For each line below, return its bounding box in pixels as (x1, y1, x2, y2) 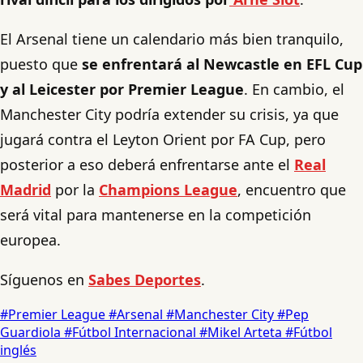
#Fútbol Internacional (64, 322, 199, 341)
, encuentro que (237, 179, 346, 199)
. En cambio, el (244, 79, 344, 99)
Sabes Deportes (88, 269, 201, 289)
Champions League (99, 179, 237, 199)
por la (51, 179, 99, 199)
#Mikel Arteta (199, 322, 285, 341)
